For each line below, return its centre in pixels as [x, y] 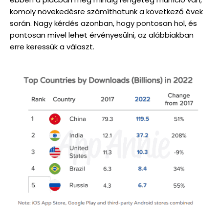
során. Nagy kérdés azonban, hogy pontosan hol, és [103, 23]
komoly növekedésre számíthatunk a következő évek [106, 11]
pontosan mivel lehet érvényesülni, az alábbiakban [102, 35]
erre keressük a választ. [52, 46]
